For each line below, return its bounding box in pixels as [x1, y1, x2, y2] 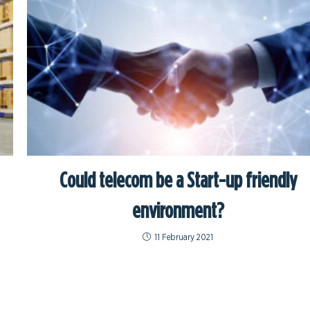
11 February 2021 [154, 233, 214, 242]
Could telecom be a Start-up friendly [59, 167, 297, 192]
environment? [131, 198, 224, 222]
